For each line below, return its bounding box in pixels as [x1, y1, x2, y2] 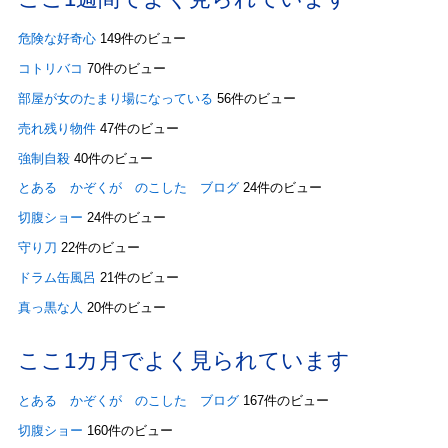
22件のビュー [60, 240, 140, 256]
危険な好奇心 [17, 31, 96, 47]
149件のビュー [99, 31, 186, 47]
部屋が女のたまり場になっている [17, 91, 213, 107]
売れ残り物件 [17, 120, 96, 136]
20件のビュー [86, 299, 166, 315]
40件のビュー [73, 150, 153, 166]
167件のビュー [242, 393, 329, 409]
